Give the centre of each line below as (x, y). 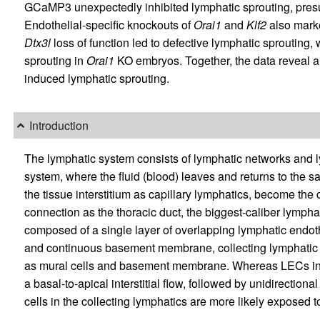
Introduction (59, 126)
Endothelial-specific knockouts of (109, 25)
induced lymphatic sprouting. (96, 79)
